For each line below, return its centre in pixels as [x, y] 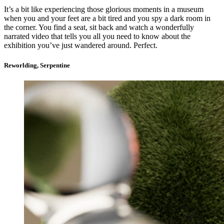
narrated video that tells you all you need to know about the [97, 36]
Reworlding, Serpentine [37, 65]
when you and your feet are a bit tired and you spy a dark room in [107, 18]
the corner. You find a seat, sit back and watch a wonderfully [99, 27]
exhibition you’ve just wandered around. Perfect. [81, 45]
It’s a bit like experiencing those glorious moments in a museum [104, 9]
